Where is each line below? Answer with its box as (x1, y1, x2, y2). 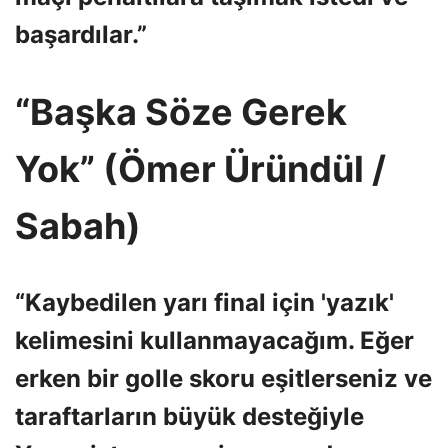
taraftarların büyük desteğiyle (15, 402, 364, 432)
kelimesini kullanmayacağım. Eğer (15, 326, 414, 356)
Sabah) (15, 203, 141, 248)
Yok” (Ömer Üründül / (15, 146, 386, 191)
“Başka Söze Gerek (15, 89, 347, 134)
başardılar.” (15, 19, 147, 49)
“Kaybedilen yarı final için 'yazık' (15, 288, 394, 318)
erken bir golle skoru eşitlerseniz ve (15, 364, 432, 394)
